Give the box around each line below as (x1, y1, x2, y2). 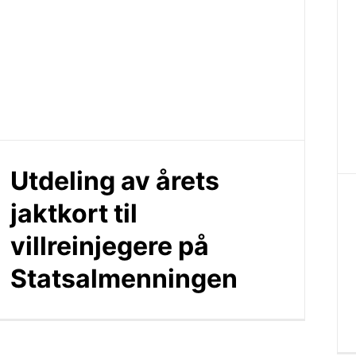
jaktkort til (10, 198, 137, 230)
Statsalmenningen (10, 263, 238, 295)
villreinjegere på (10, 230, 209, 262)
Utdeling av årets (10, 165, 219, 197)
